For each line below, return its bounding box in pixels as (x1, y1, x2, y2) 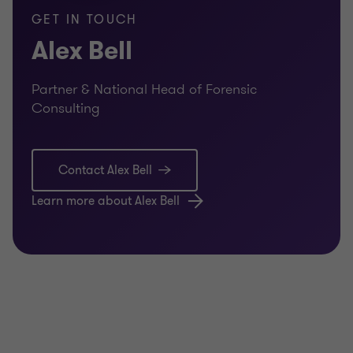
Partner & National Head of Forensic (32, 79, 257, 99)
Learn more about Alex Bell (32, 192, 180, 210)
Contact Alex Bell (58, 162, 152, 179)
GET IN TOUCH (32, 11, 138, 28)
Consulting (32, 98, 100, 118)
